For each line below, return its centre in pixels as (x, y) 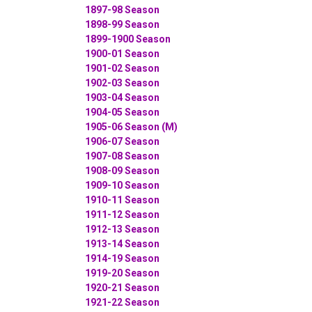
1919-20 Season (122, 273)
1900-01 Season (122, 53)
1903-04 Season (122, 97)
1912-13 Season (122, 229)
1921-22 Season (122, 302)
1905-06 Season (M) (131, 126)
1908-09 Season (122, 170)
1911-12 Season (122, 214)
